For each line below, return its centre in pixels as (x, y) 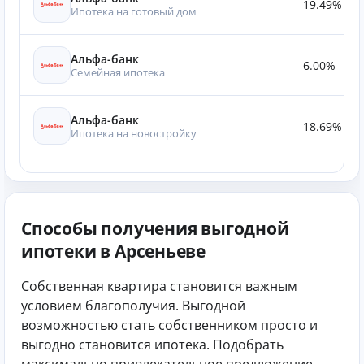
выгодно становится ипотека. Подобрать (152, 344)
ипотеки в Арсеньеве (114, 251)
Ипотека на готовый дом (134, 11)
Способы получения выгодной (155, 228)
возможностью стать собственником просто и (169, 325)
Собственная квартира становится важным (159, 286)
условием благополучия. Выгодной (133, 305)
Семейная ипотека (118, 72)
